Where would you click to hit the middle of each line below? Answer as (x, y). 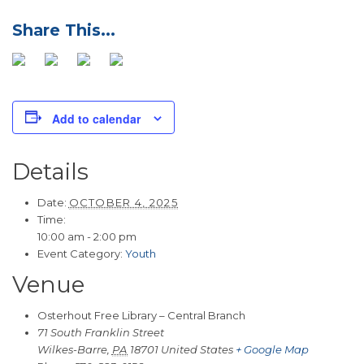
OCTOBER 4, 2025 (123, 202)
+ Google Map (273, 349)
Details (50, 171)
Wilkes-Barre (72, 349)
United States (197, 349)
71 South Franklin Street (100, 332)
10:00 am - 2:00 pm (87, 236)
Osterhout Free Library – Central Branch (141, 315)
